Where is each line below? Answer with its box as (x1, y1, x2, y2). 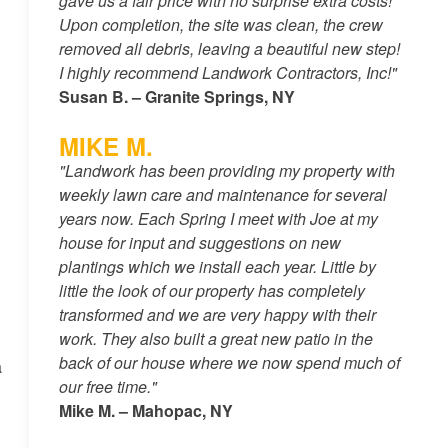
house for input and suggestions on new (58, 230, 341, 254)
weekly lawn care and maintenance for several (58, 182, 387, 206)
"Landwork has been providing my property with (58, 158, 395, 182)
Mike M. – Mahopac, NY (58, 398, 233, 422)
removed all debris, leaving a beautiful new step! (58, 36, 400, 60)
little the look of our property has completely (58, 278, 365, 302)
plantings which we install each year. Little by (58, 254, 376, 278)
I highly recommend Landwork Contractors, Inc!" (58, 60, 397, 84)
